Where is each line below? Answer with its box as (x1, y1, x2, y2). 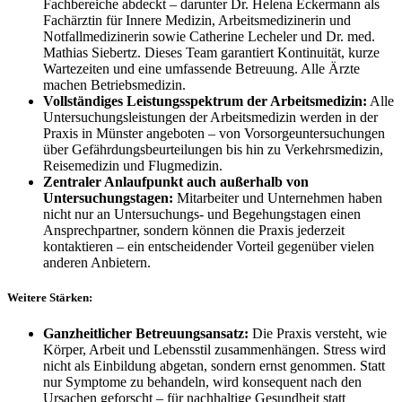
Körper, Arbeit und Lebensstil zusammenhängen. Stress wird (43, 341, 386, 357)
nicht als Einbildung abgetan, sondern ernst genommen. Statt (43, 357, 385, 373)
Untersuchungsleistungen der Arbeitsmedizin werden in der (43, 109, 378, 126)
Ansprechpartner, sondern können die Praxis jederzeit (43, 223, 345, 239)
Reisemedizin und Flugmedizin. (43, 158, 223, 174)
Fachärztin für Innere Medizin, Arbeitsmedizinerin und (43, 13, 351, 29)
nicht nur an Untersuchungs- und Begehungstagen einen (43, 206, 361, 223)
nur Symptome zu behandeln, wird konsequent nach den (43, 373, 362, 389)
